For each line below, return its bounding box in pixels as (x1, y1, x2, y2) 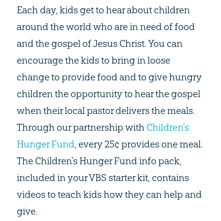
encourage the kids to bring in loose (16, 54, 170, 67)
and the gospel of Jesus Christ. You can (16, 37, 183, 50)
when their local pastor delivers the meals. (16, 105, 195, 117)
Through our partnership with (16, 121, 147, 134)
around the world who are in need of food (16, 21, 195, 33)
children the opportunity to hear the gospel (16, 88, 200, 100)
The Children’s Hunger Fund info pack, (16, 155, 182, 167)
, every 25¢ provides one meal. (74, 138, 203, 150)
